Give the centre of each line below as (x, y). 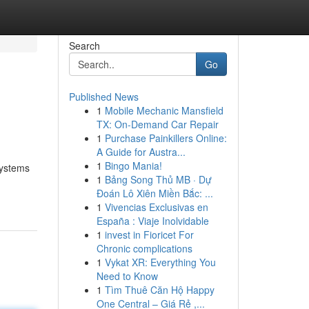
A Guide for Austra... (141, 152)
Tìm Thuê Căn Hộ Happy (159, 290)
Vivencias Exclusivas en (156, 207)
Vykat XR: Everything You (160, 262)
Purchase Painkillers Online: (166, 138)
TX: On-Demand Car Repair (157, 124)
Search (84, 46)
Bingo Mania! (133, 166)
